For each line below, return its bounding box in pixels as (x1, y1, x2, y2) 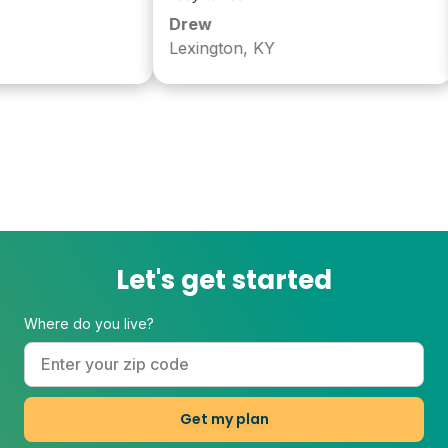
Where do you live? (24, 314, 154, 332)
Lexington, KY (143, 37, 250, 58)
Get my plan (179, 408, 269, 429)
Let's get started (116, 261, 332, 298)
